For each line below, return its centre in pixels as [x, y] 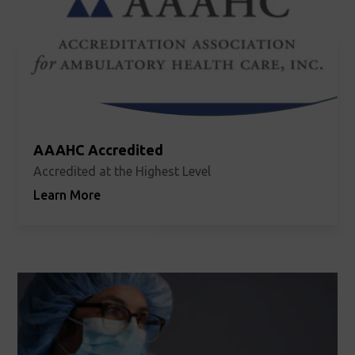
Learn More [67, 195]
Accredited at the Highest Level [122, 172]
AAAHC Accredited [99, 150]
